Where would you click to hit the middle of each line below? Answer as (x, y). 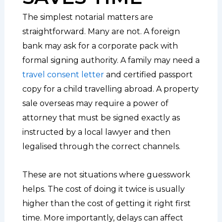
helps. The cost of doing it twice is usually (103, 189)
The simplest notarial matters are (87, 17)
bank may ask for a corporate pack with (100, 46)
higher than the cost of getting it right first (106, 203)
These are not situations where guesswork (106, 174)
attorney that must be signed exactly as (101, 117)
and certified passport (148, 74)
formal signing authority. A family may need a (111, 60)
